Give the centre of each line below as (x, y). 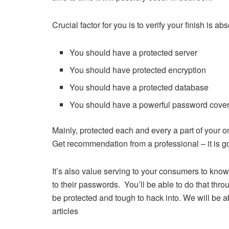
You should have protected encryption (138, 70)
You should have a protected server (134, 52)
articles (65, 211)
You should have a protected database (139, 87)
